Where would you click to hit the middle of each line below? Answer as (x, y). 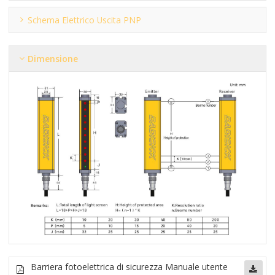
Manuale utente (197, 266)
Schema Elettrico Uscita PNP (85, 20)
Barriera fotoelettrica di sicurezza (98, 266)
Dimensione (53, 58)
